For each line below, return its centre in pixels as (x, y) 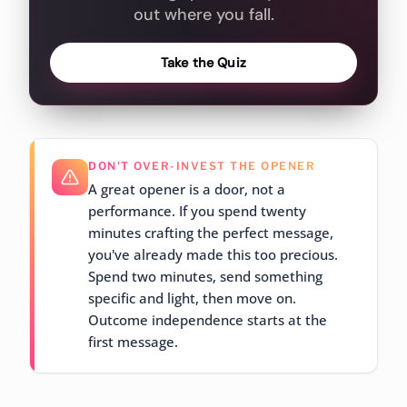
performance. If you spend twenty (197, 211)
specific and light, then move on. (192, 298)
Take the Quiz (203, 63)
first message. (133, 342)
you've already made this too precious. (213, 254)
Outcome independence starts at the (208, 320)
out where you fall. (203, 15)
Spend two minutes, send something (205, 276)
